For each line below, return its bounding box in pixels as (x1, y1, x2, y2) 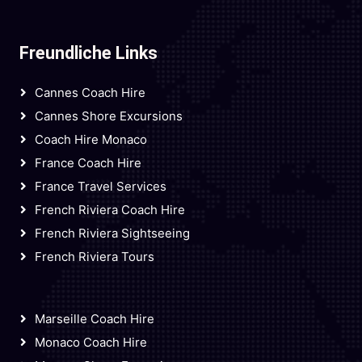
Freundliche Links (19, 43, 158, 63)
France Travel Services (35, 179, 166, 194)
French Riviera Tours (35, 249, 154, 264)
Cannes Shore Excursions (35, 108, 183, 124)
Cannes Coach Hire (35, 85, 145, 100)
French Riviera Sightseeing (35, 225, 190, 241)
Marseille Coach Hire (35, 311, 154, 326)
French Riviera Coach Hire (35, 202, 185, 217)
